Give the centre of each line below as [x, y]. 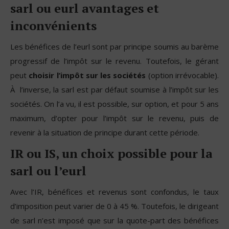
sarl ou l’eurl [48, 170]
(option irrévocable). [184, 75]
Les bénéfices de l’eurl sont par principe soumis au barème [114, 46]
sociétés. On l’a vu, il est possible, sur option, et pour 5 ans [114, 104]
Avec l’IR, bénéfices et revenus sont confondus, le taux [114, 191]
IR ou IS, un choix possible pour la [111, 153]
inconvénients [53, 25]
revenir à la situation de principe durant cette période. [105, 132]
